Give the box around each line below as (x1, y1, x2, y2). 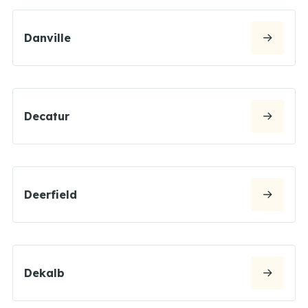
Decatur (24, 109, 69, 123)
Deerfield (24, 187, 77, 201)
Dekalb (24, 265, 65, 280)
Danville (24, 30, 71, 45)
